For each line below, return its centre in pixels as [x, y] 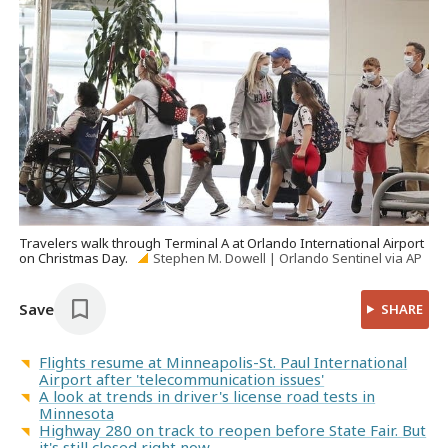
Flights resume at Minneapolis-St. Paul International [223, 362]
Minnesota [77, 413]
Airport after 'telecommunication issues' [182, 379]
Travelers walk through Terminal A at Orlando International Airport [222, 243]
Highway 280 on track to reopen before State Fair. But [233, 430]
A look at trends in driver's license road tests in [207, 396]
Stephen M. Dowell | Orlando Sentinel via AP [287, 258]
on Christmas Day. [75, 258]
